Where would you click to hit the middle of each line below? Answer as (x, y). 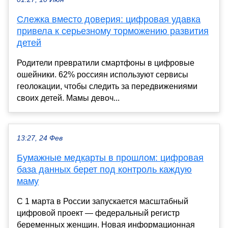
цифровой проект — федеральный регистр (98, 213)
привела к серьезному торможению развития (113, 31)
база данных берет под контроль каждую (104, 169)
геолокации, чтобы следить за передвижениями (107, 86)
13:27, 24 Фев (40, 138)
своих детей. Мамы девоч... (68, 98)
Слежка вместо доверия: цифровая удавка (109, 19)
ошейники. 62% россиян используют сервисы (103, 74)
